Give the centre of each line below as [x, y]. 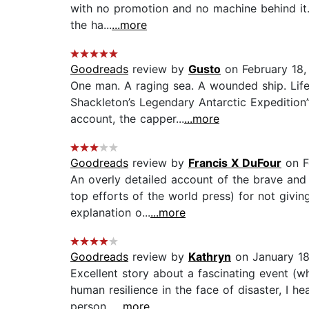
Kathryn [210, 257]
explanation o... [110, 213]
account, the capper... [127, 119]
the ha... [91, 25]
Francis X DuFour [235, 163]
